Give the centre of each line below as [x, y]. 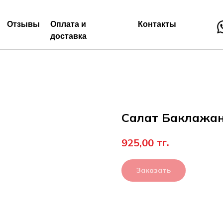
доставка [68, 36]
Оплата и [68, 24]
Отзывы [23, 24]
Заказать [154, 170]
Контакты [157, 24]
